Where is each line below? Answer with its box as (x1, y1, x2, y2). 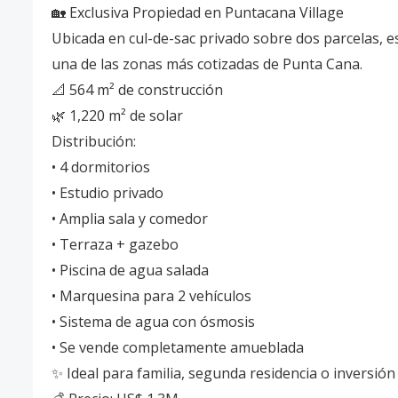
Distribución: (52, 131, 136, 151)
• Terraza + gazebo (52, 235, 179, 254)
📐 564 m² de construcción (52, 80, 223, 99)
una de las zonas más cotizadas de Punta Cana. (52, 54, 362, 74)
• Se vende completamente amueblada (52, 338, 304, 357)
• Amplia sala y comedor (52, 209, 208, 228)
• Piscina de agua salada (52, 260, 209, 280)
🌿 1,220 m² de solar (52, 106, 183, 125)
